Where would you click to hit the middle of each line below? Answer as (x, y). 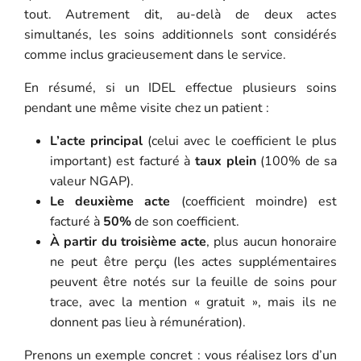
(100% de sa (297, 161)
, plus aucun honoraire (272, 241)
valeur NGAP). (91, 181)
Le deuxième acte (110, 201)
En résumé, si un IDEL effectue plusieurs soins (180, 87)
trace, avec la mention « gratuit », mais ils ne (193, 302)
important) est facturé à (122, 161)
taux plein (226, 161)
